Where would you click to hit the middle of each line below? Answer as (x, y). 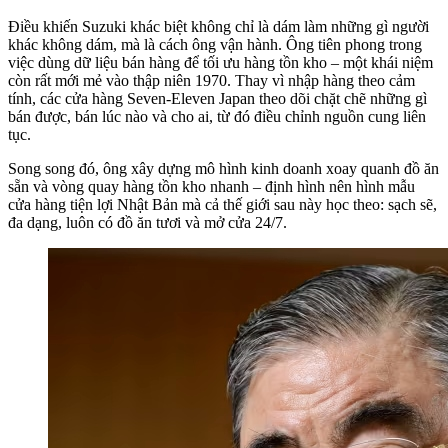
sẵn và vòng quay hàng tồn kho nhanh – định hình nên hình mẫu (211, 186)
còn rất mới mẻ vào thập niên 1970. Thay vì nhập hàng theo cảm (211, 80)
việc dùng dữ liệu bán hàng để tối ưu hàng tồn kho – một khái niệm (220, 62)
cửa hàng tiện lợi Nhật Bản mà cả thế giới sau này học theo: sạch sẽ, (222, 204)
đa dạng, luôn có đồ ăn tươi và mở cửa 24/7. (147, 222)
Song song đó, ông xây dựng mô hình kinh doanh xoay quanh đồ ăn (223, 168)
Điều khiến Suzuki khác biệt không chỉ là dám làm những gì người (218, 26)
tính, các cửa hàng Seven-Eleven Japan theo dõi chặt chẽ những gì (217, 98)
